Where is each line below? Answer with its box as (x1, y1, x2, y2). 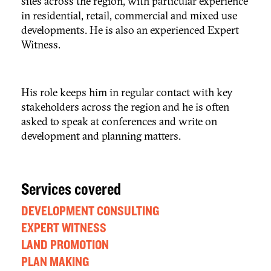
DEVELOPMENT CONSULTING (21, 204, 159, 218)
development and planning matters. (21, 129, 181, 143)
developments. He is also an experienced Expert (21, 23, 239, 38)
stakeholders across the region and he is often (21, 100, 229, 114)
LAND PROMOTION (21, 238, 109, 252)
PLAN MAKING (21, 255, 89, 269)
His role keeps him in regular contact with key (21, 85, 233, 100)
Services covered (21, 181, 121, 199)
